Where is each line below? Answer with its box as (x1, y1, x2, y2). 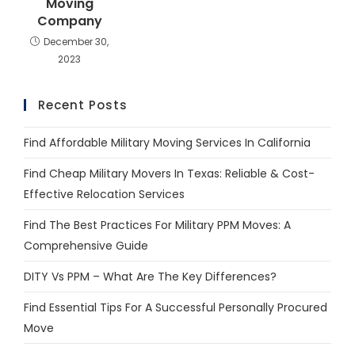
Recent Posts (37, 96, 128, 113)
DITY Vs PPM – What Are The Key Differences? (23, 268, 277, 284)
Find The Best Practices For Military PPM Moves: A (23, 216, 291, 233)
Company (36, 11, 102, 30)
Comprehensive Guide (23, 237, 148, 254)
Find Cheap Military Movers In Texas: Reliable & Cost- (23, 165, 315, 181)
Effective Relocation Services (23, 185, 185, 202)
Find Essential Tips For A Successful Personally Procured (23, 299, 327, 315)
